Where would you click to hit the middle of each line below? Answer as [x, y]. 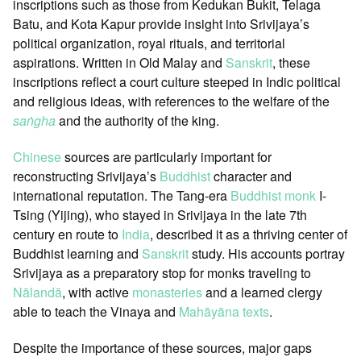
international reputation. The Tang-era [122, 195]
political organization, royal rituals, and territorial [149, 44]
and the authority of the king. [137, 121]
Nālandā [37, 292]
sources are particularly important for [166, 156]
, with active [97, 292]
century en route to [67, 234]
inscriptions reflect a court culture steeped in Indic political [177, 82]
